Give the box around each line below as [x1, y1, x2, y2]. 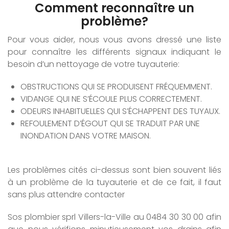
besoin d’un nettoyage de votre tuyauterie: [8, 58, 179, 70]
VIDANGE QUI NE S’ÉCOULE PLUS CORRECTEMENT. [20, 93, 202, 105]
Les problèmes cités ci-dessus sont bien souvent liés [8, 164, 221, 176]
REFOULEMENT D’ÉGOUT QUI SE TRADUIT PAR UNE [20, 118, 200, 129]
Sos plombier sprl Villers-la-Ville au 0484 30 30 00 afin [8, 211, 221, 223]
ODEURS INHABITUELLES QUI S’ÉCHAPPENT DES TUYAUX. [20, 105, 220, 117]
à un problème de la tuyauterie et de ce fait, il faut [8, 176, 221, 188]
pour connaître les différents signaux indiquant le [8, 46, 221, 58]
